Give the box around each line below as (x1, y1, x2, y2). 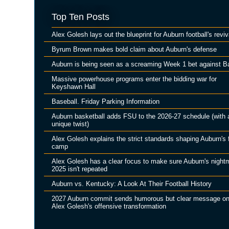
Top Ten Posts (52, 12, 109, 22)
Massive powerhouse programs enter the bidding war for (52, 75, 217, 83)
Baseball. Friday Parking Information (52, 97, 159, 105)
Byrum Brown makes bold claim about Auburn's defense (52, 45, 217, 53)
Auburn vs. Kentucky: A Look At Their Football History (52, 179, 212, 188)
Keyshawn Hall (52, 82, 96, 90)
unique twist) (52, 120, 89, 128)
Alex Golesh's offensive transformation (52, 202, 166, 210)
